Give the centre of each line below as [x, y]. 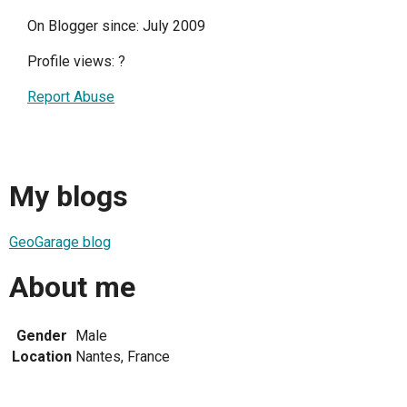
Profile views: [73, 61]
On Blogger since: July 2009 [116, 26]
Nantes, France [123, 356]
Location [42, 356]
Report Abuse [71, 97]
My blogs [69, 197]
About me [72, 288]
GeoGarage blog [60, 242]
